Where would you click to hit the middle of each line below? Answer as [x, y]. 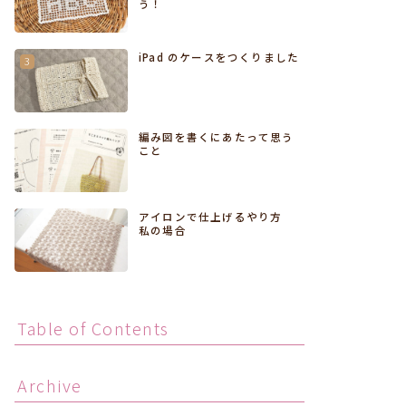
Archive [50, 386]
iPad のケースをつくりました [219, 57]
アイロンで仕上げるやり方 [217, 217]
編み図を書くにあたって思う [217, 136]
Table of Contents [93, 329]
